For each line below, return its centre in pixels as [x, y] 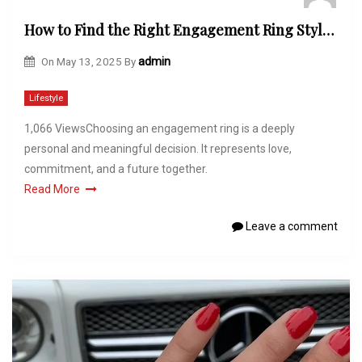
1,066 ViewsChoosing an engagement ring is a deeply [160, 129]
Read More [52, 189]
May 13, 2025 [89, 61]
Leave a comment [290, 227]
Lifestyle [46, 99]
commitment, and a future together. [116, 169]
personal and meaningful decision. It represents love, [158, 149]
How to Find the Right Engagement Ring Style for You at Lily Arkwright [328, 30]
